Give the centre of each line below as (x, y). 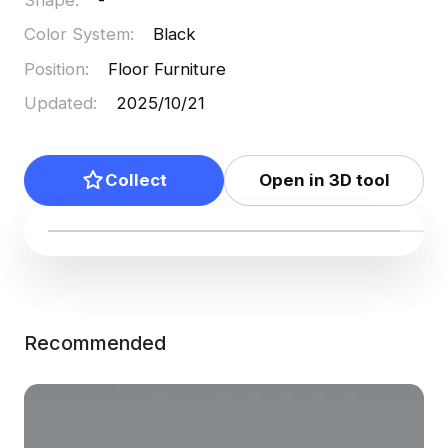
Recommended (94, 343)
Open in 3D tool (324, 179)
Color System (76, 34)
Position (54, 68)
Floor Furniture (167, 68)
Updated (58, 103)
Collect (135, 179)
